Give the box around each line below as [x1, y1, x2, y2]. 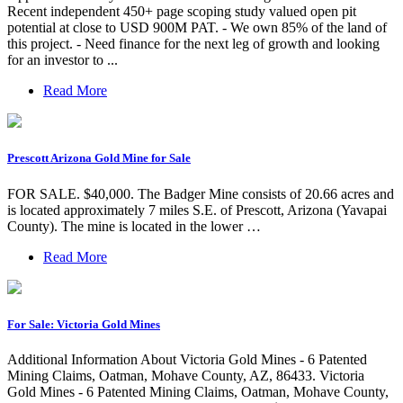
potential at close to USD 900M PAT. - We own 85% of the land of [7, 20, 387, 36]
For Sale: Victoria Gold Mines [7, 317, 160, 331]
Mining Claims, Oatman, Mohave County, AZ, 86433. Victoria [7, 367, 364, 383]
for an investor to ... [7, 52, 118, 68]
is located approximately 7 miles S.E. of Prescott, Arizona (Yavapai [7, 201, 387, 218]
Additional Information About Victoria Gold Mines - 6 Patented [7, 351, 367, 367]
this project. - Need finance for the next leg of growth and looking [7, 36, 380, 52]
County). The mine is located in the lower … [7, 218, 261, 234]
